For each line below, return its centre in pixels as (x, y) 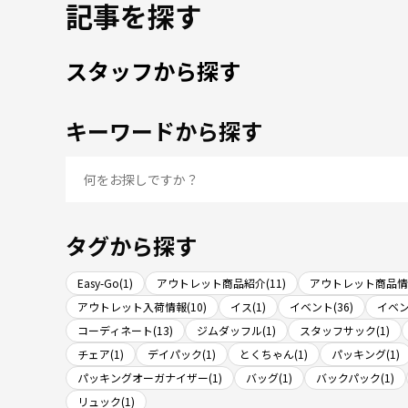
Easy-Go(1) (105, 283)
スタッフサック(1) (345, 330)
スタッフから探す (153, 71)
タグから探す (131, 245)
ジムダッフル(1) (236, 330)
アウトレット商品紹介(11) (221, 283)
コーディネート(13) (125, 330)
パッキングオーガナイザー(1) (150, 377)
